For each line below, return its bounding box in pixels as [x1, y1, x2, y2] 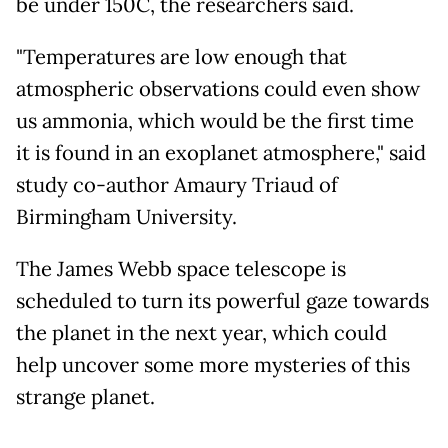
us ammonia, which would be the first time [16, 107, 414, 134]
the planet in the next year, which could [16, 319, 387, 346]
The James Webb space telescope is [16, 255, 346, 282]
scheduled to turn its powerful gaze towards [16, 287, 429, 314]
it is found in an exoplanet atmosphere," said [16, 139, 426, 166]
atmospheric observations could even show [16, 75, 420, 102]
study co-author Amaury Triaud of [16, 171, 338, 198]
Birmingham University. [16, 203, 237, 230]
